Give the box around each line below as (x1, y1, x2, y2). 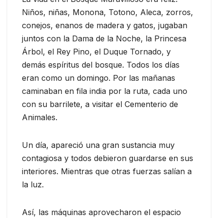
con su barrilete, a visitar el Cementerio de (22, 99, 178, 109)
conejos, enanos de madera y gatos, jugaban (22, 20, 187, 30)
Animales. (22, 112, 57, 122)
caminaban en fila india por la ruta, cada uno (22, 86, 187, 96)
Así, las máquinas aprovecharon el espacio (22, 207, 181, 217)
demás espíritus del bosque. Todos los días (22, 59, 180, 70)
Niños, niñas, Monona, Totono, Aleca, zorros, (22, 7, 193, 17)
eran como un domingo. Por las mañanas (22, 73, 175, 83)
